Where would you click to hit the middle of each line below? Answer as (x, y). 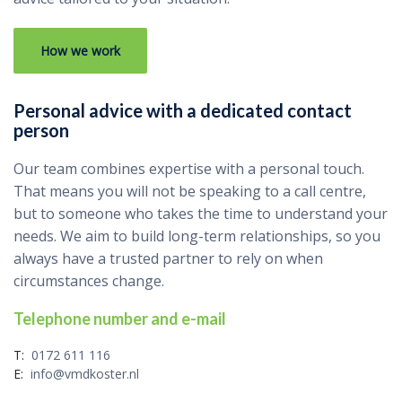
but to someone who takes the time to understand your (201, 214)
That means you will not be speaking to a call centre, (190, 191)
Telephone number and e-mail (120, 319)
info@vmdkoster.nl (85, 374)
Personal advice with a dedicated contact (183, 110)
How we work (80, 51)
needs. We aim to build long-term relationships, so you (197, 236)
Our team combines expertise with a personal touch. (189, 169)
